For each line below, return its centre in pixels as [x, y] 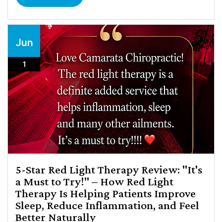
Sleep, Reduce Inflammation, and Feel [108, 205]
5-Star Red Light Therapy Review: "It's [109, 169]
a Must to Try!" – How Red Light [95, 181]
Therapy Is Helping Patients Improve [106, 193]
